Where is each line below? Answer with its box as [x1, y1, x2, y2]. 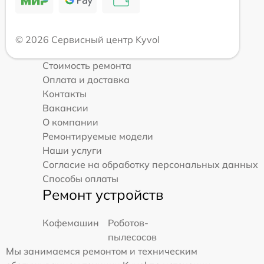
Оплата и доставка [42, 73, 130, 85]
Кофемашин [42, 216, 99, 229]
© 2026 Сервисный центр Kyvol [15, 33, 160, 45]
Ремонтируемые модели [42, 130, 153, 142]
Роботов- [108, 216, 148, 229]
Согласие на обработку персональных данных [42, 158, 258, 170]
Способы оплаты [42, 172, 118, 184]
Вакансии [42, 101, 88, 114]
